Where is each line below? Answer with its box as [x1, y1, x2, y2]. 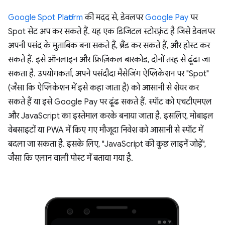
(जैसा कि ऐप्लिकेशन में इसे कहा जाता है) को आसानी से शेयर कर [8, 82, 199, 93]
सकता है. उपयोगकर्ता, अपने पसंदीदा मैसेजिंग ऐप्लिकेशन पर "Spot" [8, 68, 209, 79]
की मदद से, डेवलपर [83, 12, 145, 23]
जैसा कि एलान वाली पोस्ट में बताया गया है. [8, 153, 133, 163]
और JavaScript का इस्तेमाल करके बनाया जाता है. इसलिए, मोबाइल [8, 110, 213, 121]
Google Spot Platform [8, 12, 83, 23]
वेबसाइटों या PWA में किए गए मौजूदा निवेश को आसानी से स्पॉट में [8, 125, 203, 135]
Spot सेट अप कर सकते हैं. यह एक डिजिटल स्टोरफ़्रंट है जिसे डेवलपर [8, 26, 215, 37]
